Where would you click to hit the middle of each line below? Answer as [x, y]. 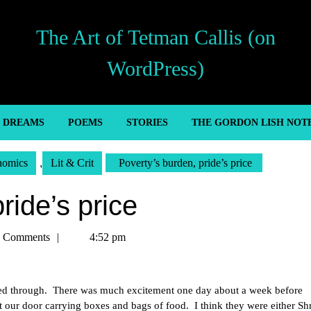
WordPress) [155, 68]
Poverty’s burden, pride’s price [184, 163]
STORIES [147, 123]
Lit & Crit [72, 163]
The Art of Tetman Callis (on [155, 37]
